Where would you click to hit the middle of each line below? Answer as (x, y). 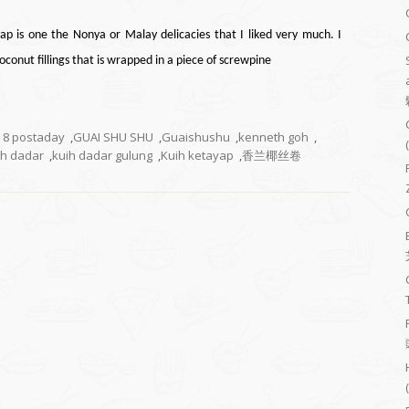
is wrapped (125, 61)
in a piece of (186, 61)
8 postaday (34, 137)
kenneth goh (273, 137)
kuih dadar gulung (102, 155)
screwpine (245, 61)
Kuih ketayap (197, 155)
